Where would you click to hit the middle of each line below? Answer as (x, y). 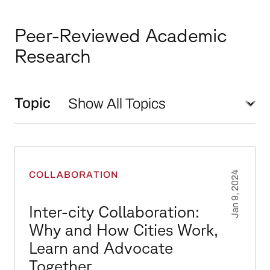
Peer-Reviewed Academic (120, 35)
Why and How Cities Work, (123, 230)
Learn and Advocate (101, 248)
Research (52, 55)
